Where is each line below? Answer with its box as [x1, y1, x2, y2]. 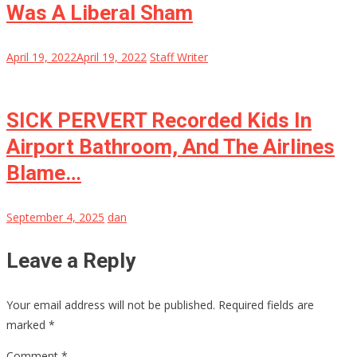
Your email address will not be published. [6, 296, 215, 312]
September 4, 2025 [6, 209, 104, 225]
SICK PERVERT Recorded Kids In [6, 108, 312, 132]
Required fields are [218, 296, 314, 312]
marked [6, 316, 49, 332]
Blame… [6, 160, 81, 185]
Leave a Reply [6, 248, 135, 273]
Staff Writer [150, 49, 208, 65]
